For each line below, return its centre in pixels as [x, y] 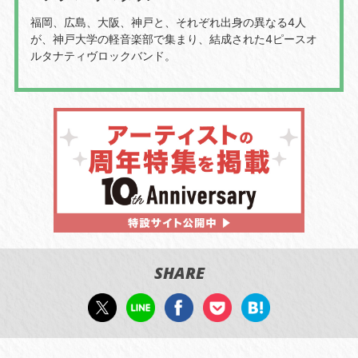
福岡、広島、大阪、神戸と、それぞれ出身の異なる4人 [168, 22]
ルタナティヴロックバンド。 [103, 55]
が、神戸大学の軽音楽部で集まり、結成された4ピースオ [173, 38]
